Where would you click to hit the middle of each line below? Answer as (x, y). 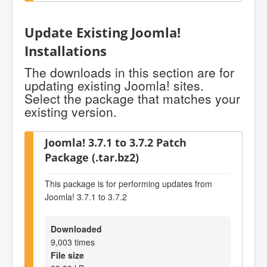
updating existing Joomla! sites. (114, 86)
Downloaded (76, 229)
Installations (66, 51)
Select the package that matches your (132, 99)
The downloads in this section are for (129, 72)
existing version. (71, 112)
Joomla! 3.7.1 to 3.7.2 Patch (116, 142)
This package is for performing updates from (128, 183)
